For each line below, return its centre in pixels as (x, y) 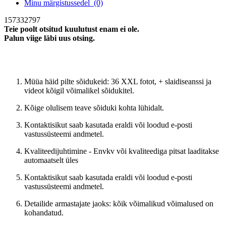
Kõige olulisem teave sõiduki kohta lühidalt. (94, 107)
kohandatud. (44, 212)
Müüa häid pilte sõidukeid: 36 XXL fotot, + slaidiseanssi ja (118, 81)
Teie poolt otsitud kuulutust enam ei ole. (72, 29)
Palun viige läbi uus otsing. (49, 38)
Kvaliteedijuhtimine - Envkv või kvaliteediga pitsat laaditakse (122, 151)
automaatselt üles (51, 160)
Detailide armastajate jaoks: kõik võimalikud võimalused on (119, 203)
